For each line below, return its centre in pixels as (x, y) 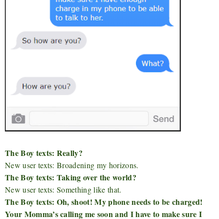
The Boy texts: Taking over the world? (71, 177)
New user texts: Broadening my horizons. (72, 165)
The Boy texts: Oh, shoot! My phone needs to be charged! (104, 202)
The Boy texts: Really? (44, 153)
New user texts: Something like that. (63, 190)
